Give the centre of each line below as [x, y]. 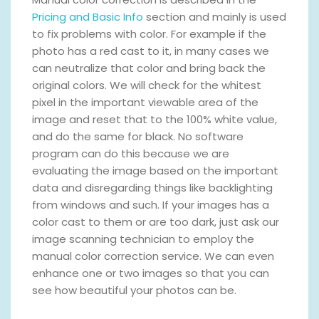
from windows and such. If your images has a [151, 205]
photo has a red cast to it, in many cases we [151, 51]
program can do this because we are [131, 154]
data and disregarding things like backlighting [152, 188]
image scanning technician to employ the [143, 239]
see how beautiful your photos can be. [134, 291]
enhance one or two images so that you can [151, 273]
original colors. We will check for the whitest [147, 85]
